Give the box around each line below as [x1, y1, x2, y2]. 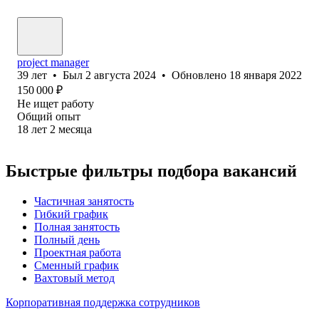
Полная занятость [34, 220, 120, 233]
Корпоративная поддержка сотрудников [6, 296, 200, 308]
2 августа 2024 [85, 68, 156, 81]
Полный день [34, 233, 100, 246]
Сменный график [34, 258, 119, 271]
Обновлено [172, 68, 229, 81]
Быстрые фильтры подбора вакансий [6, 161, 297, 180]
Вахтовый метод [34, 271, 115, 284]
